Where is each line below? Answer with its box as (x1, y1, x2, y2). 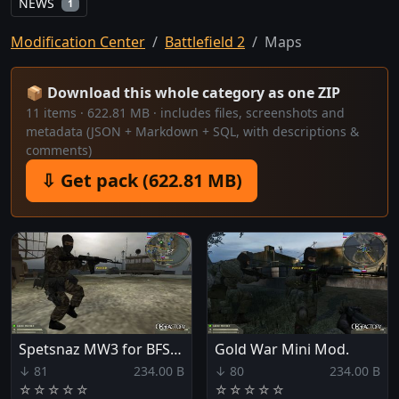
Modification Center (11, 32, 145, 53)
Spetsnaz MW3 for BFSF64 (170, 339, 182, 360)
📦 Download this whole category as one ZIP (26, 83, 340, 103)
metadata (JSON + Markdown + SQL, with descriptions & (26, 123, 359, 141)
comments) (26, 142, 92, 159)
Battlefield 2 (165, 32, 245, 53)
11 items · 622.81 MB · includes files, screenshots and (26, 104, 345, 122)
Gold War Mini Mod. (215, 339, 349, 360)
